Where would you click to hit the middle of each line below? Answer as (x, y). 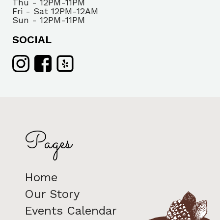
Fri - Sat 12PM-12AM (55, 11)
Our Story (52, 194)
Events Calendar (71, 211)
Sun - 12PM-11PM (49, 20)
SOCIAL (32, 40)
